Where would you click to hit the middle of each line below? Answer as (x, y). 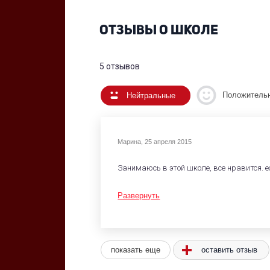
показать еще (136, 250)
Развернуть (139, 195)
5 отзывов (119, 67)
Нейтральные (151, 95)
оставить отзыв (229, 250)
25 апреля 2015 (168, 142)
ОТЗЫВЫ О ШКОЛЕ (159, 31)
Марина (130, 142)
